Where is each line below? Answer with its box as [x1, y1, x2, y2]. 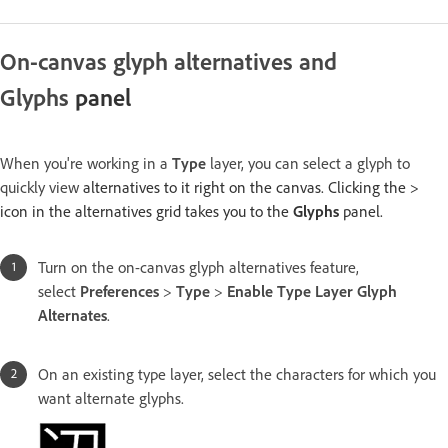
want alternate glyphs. [38, 389, 184, 409]
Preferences [80, 282, 159, 302]
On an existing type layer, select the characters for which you [38, 365, 436, 385]
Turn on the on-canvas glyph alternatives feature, [38, 258, 359, 278]
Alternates [38, 306, 107, 326]
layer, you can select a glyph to [206, 154, 410, 174]
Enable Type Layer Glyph [227, 282, 397, 302]
